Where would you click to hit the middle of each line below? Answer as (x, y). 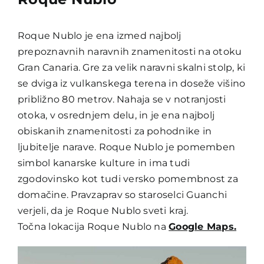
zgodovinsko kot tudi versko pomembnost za (128, 179)
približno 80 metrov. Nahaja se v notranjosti (122, 100)
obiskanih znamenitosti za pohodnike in (115, 131)
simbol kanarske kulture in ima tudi (104, 163)
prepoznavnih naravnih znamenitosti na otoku (130, 52)
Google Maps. (203, 227)
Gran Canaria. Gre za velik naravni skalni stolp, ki (131, 68)
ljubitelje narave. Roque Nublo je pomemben (126, 147)
